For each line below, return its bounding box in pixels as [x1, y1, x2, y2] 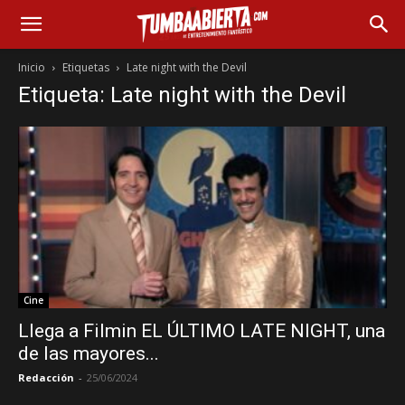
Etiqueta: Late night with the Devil [18, 82, 346, 108]
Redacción [18, 371, 74, 385]
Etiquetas [62, 60, 109, 75]
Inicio [18, 60, 45, 75]
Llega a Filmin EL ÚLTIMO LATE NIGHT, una [18, 320, 385, 343]
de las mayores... [18, 343, 159, 365]
